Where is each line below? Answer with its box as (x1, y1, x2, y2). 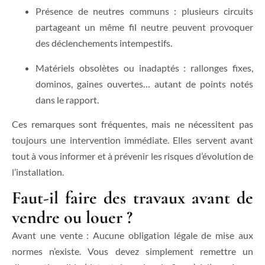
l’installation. (12, 166, 64, 178)
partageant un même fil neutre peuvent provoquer (35, 21, 253, 33)
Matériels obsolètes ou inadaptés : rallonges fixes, (35, 62, 253, 73)
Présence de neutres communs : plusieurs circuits (35, 5, 253, 17)
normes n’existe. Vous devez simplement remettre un (12, 245, 253, 257)
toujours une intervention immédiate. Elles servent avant (12, 134, 253, 146)
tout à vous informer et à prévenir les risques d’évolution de (12, 150, 253, 162)
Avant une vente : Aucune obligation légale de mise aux (12, 230, 253, 241)
